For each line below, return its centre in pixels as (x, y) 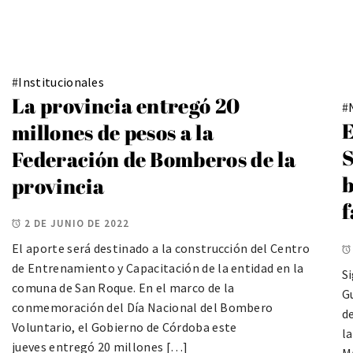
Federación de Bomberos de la (154, 160)
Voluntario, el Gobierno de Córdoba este (124, 327)
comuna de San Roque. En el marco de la (123, 288)
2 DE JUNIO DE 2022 (77, 224)
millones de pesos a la (113, 133)
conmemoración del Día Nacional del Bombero (143, 308)
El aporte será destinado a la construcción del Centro (161, 249)
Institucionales (61, 82)
